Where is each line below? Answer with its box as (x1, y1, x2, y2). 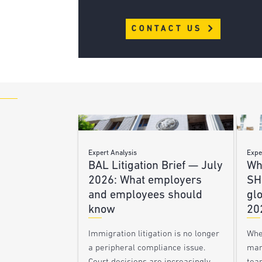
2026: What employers (88, 174, 202, 187)
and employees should (88, 189, 203, 201)
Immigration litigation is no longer (88, 229, 220, 239)
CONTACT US (132, 25, 206, 34)
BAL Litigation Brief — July (88, 160, 223, 172)
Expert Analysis (88, 149, 137, 157)
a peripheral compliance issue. (88, 243, 206, 253)
